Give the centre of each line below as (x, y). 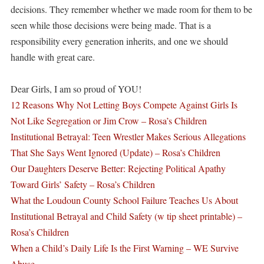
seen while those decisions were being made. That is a (110, 25)
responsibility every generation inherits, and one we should (119, 41)
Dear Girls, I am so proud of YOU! (76, 88)
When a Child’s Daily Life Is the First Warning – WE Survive (124, 247)
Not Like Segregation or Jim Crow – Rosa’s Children (108, 120)
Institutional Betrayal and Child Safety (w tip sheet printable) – (126, 216)
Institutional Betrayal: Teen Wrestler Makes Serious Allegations (128, 136)
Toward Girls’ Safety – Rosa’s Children (82, 184)
